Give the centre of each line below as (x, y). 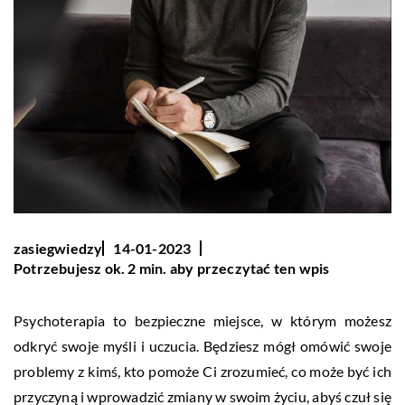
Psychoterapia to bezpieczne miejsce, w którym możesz (202, 321)
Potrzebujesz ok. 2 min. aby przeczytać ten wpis (172, 268)
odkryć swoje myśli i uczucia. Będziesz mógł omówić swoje (202, 346)
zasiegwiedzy (58, 249)
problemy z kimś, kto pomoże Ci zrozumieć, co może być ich (202, 372)
